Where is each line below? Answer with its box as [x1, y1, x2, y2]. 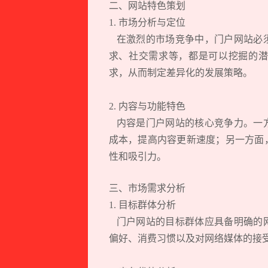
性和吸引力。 [108, 151, 166, 162]
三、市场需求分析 [108, 182, 185, 193]
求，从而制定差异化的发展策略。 [108, 67, 252, 78]
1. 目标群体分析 [108, 199, 181, 210]
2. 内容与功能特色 [108, 100, 190, 111]
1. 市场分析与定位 [108, 17, 190, 28]
